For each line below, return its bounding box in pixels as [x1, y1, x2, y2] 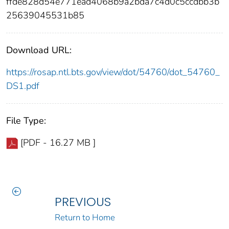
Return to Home [54, 211, 115, 223]
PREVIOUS [54, 193, 111, 210]
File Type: [6, 114, 46, 127]
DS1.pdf [6, 79, 39, 92]
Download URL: [6, 43, 72, 56]
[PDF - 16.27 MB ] [20, 136, 96, 149]
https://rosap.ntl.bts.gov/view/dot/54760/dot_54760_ [6, 65, 220, 78]
